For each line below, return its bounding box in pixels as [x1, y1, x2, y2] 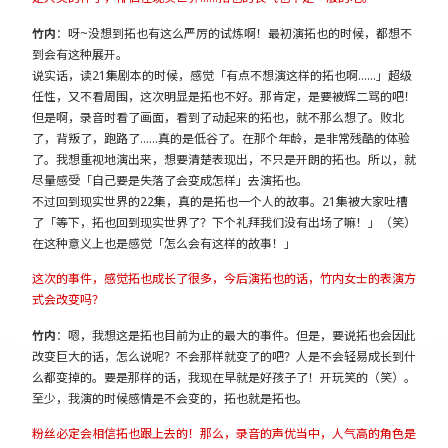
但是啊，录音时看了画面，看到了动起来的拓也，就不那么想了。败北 [32, 108, 404, 126]
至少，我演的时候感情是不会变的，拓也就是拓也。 [32, 389, 308, 407]
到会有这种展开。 [32, 45, 128, 63]
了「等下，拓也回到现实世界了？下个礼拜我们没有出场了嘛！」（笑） [32, 213, 416, 231]
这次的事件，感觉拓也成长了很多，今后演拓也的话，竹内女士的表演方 [32, 270, 416, 288]
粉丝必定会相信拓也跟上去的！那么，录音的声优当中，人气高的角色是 [32, 424, 416, 442]
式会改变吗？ [32, 291, 104, 309]
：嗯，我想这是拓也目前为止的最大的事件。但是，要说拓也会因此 [56, 326, 416, 344]
